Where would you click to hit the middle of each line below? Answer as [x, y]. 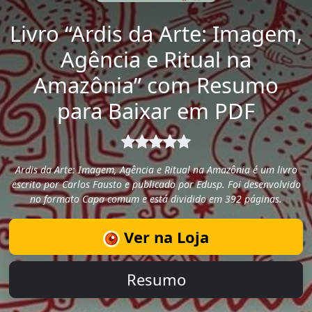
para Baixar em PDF [156, 110]
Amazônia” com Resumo [156, 85]
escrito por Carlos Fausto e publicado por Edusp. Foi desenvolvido [156, 185]
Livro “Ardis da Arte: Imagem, [156, 33]
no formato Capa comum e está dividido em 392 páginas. [156, 199]
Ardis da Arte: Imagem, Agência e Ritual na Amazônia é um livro [156, 170]
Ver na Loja [164, 236]
